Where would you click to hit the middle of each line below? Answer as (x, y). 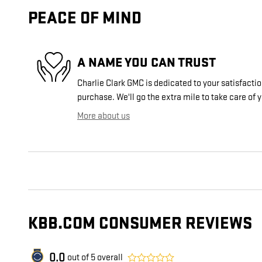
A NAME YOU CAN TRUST (146, 62)
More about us (104, 116)
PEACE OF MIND (85, 19)
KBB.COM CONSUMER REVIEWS (140, 224)
